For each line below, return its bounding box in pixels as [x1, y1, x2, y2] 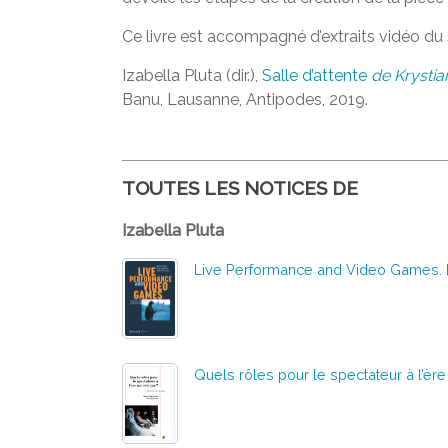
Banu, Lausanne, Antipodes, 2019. [122, 90, 368, 109]
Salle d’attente [262, 66, 371, 85]
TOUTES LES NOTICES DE [122, 176, 358, 199]
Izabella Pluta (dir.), [122, 66, 262, 85]
